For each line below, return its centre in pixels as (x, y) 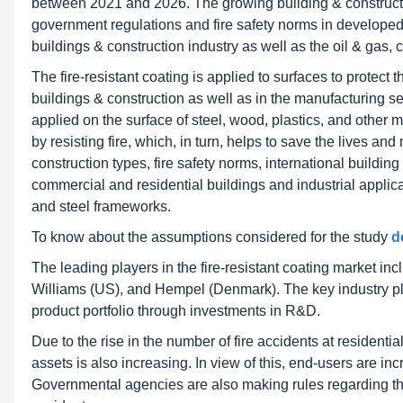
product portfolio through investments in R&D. (176, 311)
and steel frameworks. (101, 206)
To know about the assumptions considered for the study (211, 237)
